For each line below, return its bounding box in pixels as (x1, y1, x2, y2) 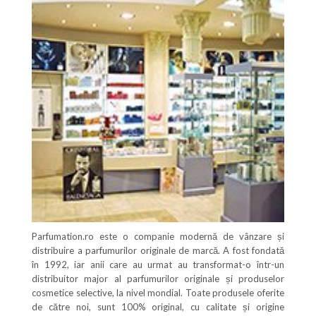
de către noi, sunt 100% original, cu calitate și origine (32, 301, 284, 313)
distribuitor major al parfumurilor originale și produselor (32, 273, 284, 285)
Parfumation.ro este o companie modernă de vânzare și (32, 231, 284, 243)
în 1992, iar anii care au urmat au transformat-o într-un (32, 259, 284, 271)
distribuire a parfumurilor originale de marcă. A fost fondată (32, 245, 284, 257)
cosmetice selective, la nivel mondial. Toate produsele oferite (32, 287, 284, 299)
